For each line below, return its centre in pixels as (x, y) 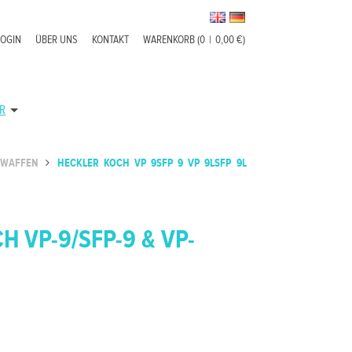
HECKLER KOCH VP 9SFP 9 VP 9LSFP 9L (152, 163)
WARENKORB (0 (174, 40)
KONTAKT (111, 40)
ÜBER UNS (57, 40)
